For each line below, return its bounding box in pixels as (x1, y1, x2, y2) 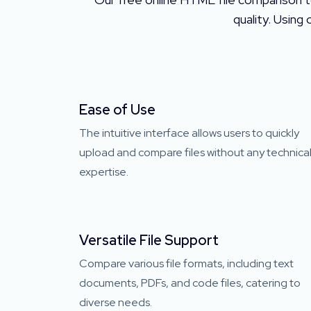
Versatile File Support (79, 230, 219, 249)
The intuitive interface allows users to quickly (79, 125, 299, 140)
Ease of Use (79, 100, 155, 119)
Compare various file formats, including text (79, 255, 294, 271)
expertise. (79, 164, 128, 179)
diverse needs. (79, 294, 152, 310)
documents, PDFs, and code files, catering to (79, 275, 301, 290)
